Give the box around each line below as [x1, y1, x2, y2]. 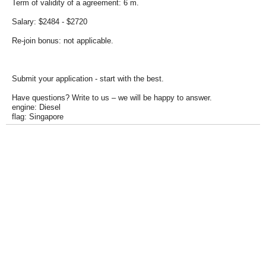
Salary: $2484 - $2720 [12, 17, 87, 26]
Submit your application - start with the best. [12, 74, 164, 83]
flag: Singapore [12, 112, 64, 121]
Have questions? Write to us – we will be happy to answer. [12, 93, 212, 102]
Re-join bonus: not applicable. [12, 36, 113, 45]
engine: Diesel [12, 103, 61, 112]
